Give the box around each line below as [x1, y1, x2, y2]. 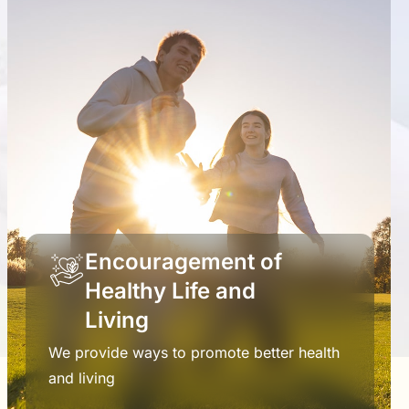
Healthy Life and [85, 277, 256, 304]
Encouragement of [85, 247, 282, 275]
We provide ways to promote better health [48, 342, 340, 362]
